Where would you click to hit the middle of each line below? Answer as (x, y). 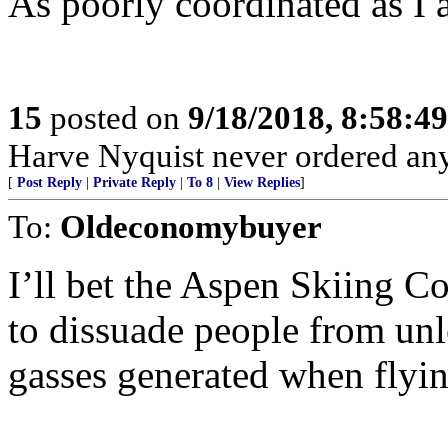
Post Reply (49, 182)
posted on (115, 117)
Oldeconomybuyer (191, 226)
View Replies (262, 182)
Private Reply (134, 182)
